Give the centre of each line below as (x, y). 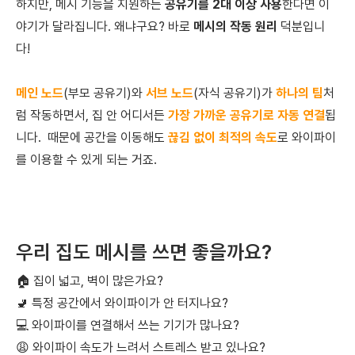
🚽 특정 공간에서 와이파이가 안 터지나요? (122, 303)
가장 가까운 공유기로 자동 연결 (246, 116)
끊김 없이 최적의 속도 (223, 138)
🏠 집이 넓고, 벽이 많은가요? (90, 281)
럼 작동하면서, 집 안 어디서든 (92, 116)
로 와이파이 (307, 138)
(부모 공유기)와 (105, 94)
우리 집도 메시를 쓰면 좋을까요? (144, 252)
